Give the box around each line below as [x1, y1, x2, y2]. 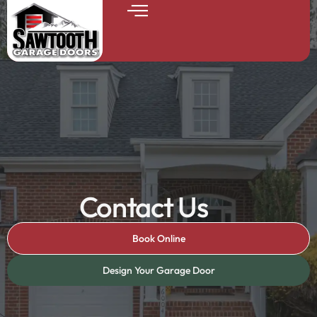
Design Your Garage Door [102, 264, 215, 277]
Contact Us [79, 189, 208, 225]
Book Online [132, 232, 185, 246]
